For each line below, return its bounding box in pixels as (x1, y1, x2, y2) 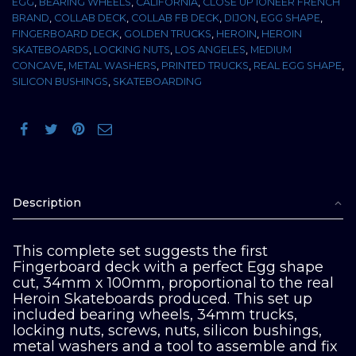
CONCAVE (12, 59, 64, 72)
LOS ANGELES (175, 43, 246, 56)
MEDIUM (250, 43, 292, 56)
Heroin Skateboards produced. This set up (13, 290, 312, 308)
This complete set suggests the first (13, 242, 268, 261)
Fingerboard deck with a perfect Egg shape (13, 258, 323, 277)
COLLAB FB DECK (131, 11, 219, 24)
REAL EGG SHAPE (253, 59, 342, 72)
